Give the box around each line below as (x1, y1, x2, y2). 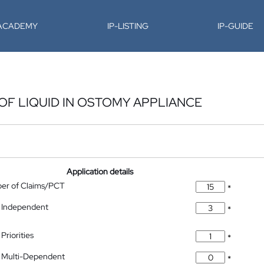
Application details (67, 166, 134, 177)
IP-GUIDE (217, 21, 254, 31)
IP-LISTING (107, 21, 148, 31)
